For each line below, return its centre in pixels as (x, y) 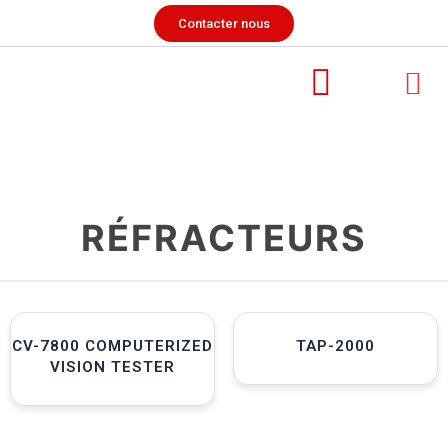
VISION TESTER (113, 366)
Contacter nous (224, 23)
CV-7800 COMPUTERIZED (113, 345)
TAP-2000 (335, 345)
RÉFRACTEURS (224, 238)
